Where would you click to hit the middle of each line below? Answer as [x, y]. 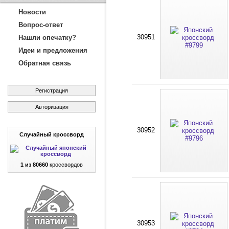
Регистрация [52, 90]
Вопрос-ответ [41, 25]
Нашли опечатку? [47, 38]
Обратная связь [45, 63]
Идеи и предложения [53, 50]
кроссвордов [65, 165]
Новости [32, 12]
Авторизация [52, 107]
